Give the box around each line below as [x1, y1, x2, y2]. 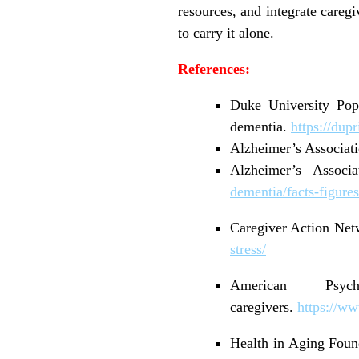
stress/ [230, 240, 266, 257]
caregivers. [230, 298, 297, 315]
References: [178, 60, 254, 77]
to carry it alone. [178, 24, 274, 41]
